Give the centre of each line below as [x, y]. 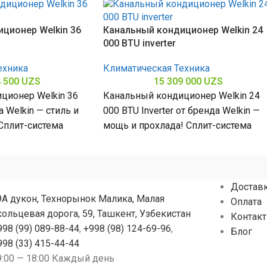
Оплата [246, 201]
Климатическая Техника [156, 68]
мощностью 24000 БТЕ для [164, 140]
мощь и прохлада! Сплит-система [177, 125]
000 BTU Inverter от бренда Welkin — [181, 111]
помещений [129, 155]
